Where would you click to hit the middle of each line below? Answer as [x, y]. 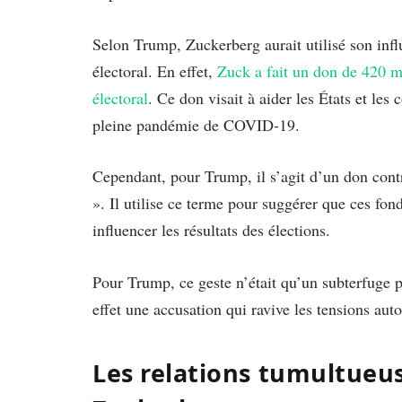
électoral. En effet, [155, 70]
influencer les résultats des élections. [211, 230]
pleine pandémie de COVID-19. [196, 124]
